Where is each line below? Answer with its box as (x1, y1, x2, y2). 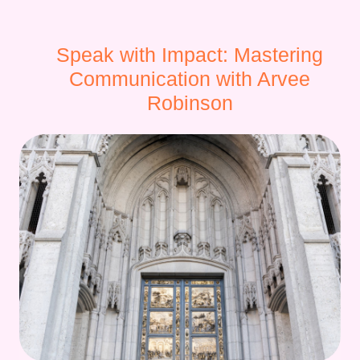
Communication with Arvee (69, 67, 310, 90)
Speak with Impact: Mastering (56, 43, 323, 66)
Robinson (146, 91, 233, 114)
